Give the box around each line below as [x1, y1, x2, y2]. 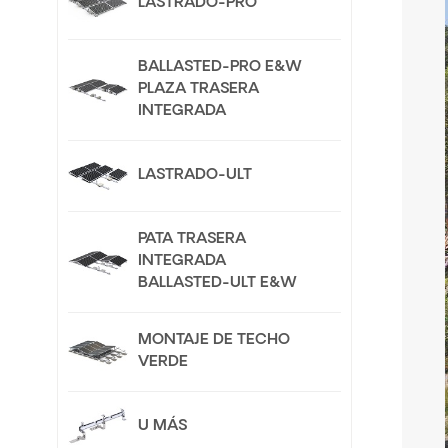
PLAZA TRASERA [138, 82, 259, 98]
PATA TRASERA [138, 232, 246, 248]
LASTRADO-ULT [138, 168, 252, 184]
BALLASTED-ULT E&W [138, 276, 297, 292]
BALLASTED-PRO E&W [138, 60, 302, 76]
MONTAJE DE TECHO [138, 333, 290, 349]
